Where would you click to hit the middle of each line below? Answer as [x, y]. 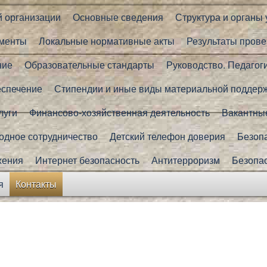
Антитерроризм [186, 160]
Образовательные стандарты [89, 65]
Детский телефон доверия [167, 136]
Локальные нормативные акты [107, 41]
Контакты [36, 184]
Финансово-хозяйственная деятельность [119, 112]
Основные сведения [118, 17]
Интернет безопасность [87, 160]
